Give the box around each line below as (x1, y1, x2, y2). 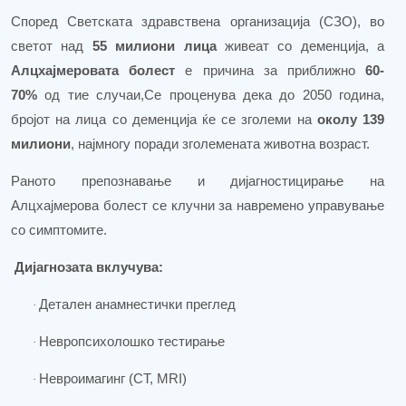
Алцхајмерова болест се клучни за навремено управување (11, 198, 384, 214)
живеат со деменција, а (224, 39, 384, 54)
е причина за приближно (185, 63, 366, 79)
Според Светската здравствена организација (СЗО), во (11, 14, 384, 30)
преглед (186, 297, 236, 313)
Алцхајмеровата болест (11, 63, 176, 79)
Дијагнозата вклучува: (14, 260, 163, 275)
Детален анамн (39, 297, 133, 313)
